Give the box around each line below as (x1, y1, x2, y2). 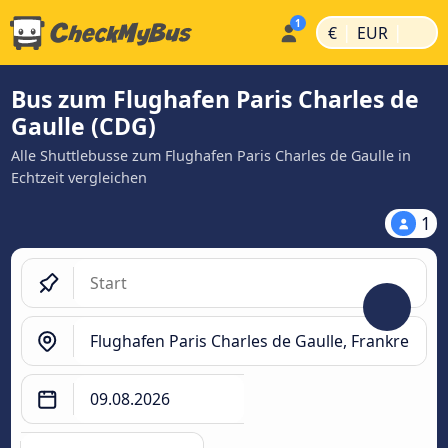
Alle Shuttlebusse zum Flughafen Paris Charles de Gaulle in (11, 146, 411, 165)
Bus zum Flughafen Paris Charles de (11, 83, 419, 115)
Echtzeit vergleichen (11, 168, 147, 187)
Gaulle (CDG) (11, 110, 156, 142)
